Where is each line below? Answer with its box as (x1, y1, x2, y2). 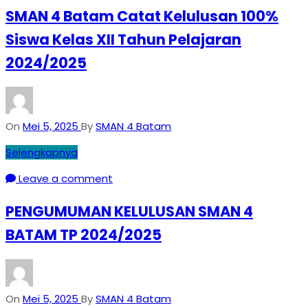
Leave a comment (16, 171, 113, 186)
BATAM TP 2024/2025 (5, 225, 162, 245)
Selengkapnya (5, 145, 78, 160)
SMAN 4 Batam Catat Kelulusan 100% (5, 5, 278, 26)
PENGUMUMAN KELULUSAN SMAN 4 (5, 201, 253, 222)
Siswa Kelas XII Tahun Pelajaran (5, 29, 241, 49)
